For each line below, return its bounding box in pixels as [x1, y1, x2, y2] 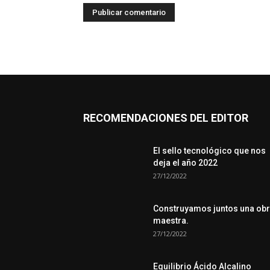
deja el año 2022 [153, 158, 218, 168]
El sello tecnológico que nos [153, 146, 266, 155]
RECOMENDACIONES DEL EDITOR [83, 111, 248, 124]
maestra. [153, 216, 189, 225]
